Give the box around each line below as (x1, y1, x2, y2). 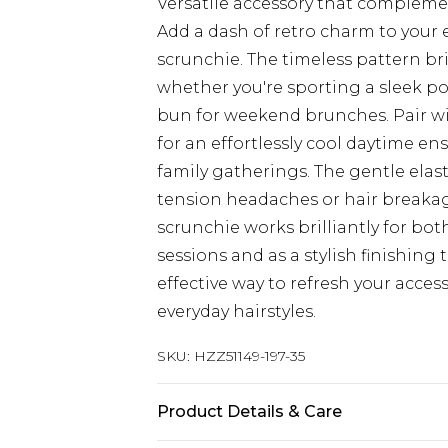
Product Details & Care (157, 402, 342, 421)
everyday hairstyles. (157, 302, 316, 321)
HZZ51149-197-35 (194, 347, 305, 365)
